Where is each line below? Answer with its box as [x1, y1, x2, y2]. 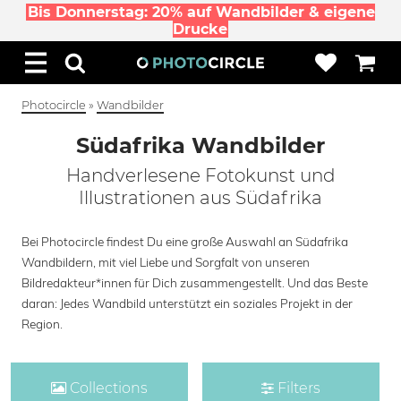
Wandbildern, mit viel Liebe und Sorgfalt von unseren [21, 254, 310, 269]
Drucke [172, 21, 227, 38]
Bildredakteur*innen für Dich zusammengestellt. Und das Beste [21, 275, 368, 290]
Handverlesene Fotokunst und [65, 165, 336, 186]
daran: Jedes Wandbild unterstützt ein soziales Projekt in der [21, 295, 353, 311]
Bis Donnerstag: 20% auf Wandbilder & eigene [27, 4, 375, 21]
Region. [21, 316, 63, 331]
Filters [274, 380, 321, 397]
